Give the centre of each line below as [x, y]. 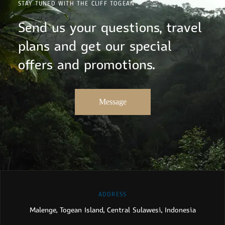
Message [113, 102]
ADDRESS [113, 194]
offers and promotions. [86, 65]
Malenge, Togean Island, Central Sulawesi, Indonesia [113, 210]
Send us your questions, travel [109, 27]
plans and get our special [94, 46]
